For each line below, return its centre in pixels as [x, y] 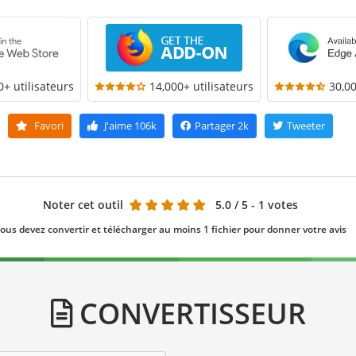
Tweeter [306, 125]
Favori [47, 125]
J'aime [118, 125]
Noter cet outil [83, 204]
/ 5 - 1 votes [266, 204]
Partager [215, 125]
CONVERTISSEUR [189, 313]
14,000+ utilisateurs [201, 86]
